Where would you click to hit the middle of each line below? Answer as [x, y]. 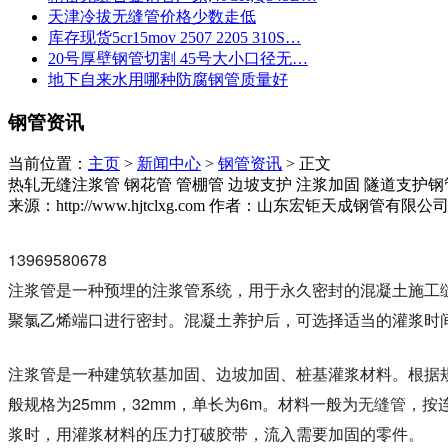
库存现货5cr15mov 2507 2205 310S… [174, 37]
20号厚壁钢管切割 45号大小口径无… [178, 58]
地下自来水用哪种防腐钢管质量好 [168, 79]
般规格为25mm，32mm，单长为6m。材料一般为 [183, 404]
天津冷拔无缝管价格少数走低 [152, 16]
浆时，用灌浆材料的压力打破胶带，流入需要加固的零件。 [216, 434]
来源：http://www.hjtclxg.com [106, 206]
